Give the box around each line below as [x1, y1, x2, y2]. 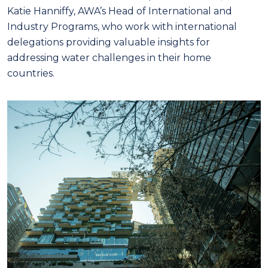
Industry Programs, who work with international [7, 21, 237, 33]
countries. [7, 68, 57, 80]
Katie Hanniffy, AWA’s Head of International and [7, 5, 232, 17]
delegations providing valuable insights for [7, 36, 210, 48]
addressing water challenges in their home [7, 52, 211, 64]
